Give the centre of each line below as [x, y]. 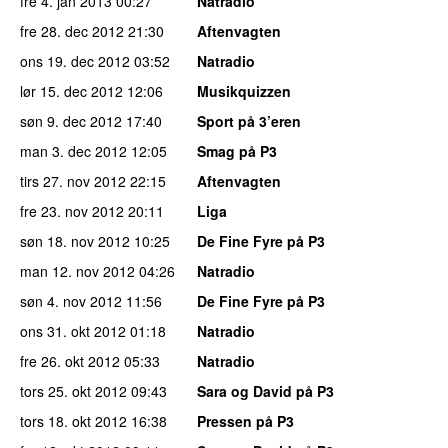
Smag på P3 [237, 150]
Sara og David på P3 [265, 390]
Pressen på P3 [245, 420]
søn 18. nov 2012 [75, 240]
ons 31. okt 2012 [73, 330]
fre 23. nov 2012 [72, 210]
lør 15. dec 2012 [71, 90]
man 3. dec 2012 [73, 150]
